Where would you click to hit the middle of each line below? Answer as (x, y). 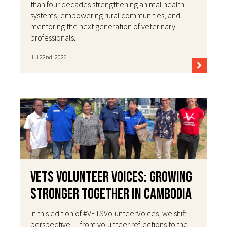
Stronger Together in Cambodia (111, 194)
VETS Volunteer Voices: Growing (111, 178)
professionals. (53, 38)
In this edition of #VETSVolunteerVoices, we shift (109, 214)
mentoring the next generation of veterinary (103, 27)
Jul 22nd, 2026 (49, 57)
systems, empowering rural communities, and (105, 15)
